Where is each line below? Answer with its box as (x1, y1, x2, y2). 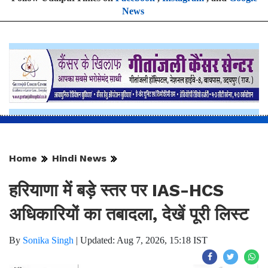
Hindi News (52, 152, 106, 164)
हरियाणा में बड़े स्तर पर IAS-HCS (9, 179, 224, 200)
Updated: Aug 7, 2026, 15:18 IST (80, 234, 208, 245)
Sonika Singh (23, 234, 74, 245)
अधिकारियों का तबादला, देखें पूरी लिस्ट (9, 203, 248, 224)
